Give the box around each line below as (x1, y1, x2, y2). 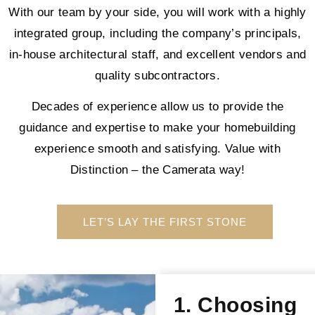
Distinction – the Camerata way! (70, 162, 245, 176)
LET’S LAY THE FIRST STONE (82, 216, 247, 229)
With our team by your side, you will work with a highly (8, 5, 307, 19)
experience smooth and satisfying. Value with (34, 141, 281, 155)
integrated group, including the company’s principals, (13, 26, 302, 40)
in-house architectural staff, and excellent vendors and (8, 47, 307, 61)
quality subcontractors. (95, 68, 220, 82)
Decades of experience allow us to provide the (31, 99, 284, 113)
